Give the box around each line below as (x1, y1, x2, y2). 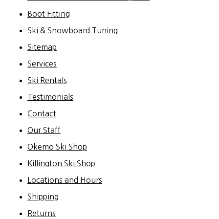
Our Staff (27, 126, 61, 134)
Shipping (27, 192, 59, 200)
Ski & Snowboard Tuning (27, 26, 118, 34)
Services (27, 59, 57, 67)
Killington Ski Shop (27, 159, 95, 167)
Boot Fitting (27, 9, 70, 18)
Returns (27, 209, 56, 217)
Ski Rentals (27, 76, 67, 84)
